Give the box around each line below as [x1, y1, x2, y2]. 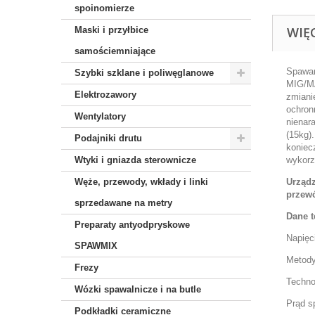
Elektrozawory [75, 89, 136, 100]
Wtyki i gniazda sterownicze [75, 155, 196, 165]
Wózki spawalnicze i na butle [75, 284, 201, 295]
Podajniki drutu [75, 133, 142, 143]
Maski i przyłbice [75, 25, 148, 35]
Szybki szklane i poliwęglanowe [75, 67, 214, 78]
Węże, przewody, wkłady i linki [75, 176, 208, 187]
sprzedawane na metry [75, 198, 172, 208]
